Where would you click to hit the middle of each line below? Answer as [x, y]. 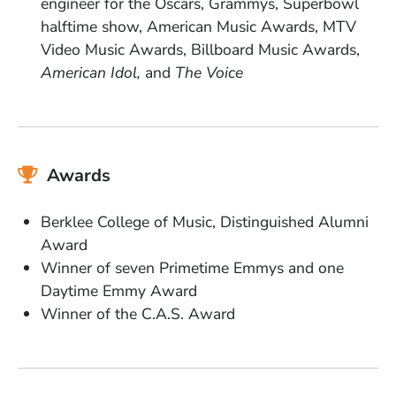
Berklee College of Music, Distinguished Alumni [205, 221]
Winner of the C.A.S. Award [138, 313]
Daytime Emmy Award [119, 290]
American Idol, [93, 72]
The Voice [207, 72]
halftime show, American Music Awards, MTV [199, 26]
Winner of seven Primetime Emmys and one [193, 267]
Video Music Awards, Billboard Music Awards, [201, 49]
